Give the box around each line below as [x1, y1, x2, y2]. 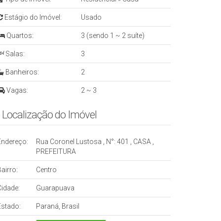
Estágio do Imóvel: [3, 13, 62, 21]
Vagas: [5, 86, 28, 94]
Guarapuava [36, 184, 74, 192]
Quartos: [5, 31, 34, 39]
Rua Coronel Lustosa [36, 137, 102, 146]
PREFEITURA [36, 147, 76, 155]
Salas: [4, 49, 25, 58]
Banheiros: [4, 68, 39, 76]
